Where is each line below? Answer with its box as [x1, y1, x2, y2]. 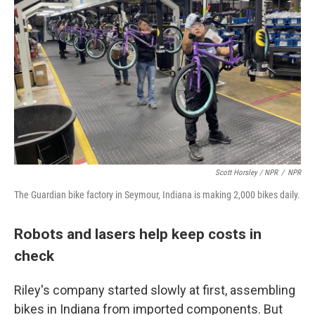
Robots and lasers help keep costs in [14, 225, 262, 243]
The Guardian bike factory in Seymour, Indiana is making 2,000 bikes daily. [14, 189, 300, 200]
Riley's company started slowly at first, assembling [14, 283, 295, 297]
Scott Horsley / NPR [215, 168, 278, 177]
